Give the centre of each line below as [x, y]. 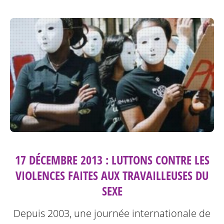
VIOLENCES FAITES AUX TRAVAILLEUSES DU [112, 175]
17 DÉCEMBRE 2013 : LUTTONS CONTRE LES [112, 160]
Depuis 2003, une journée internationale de [112, 213]
